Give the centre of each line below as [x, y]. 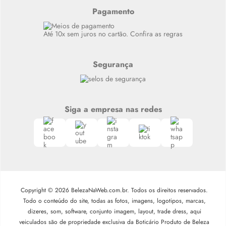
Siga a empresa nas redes [113, 109]
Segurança [113, 64]
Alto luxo [38, 9]
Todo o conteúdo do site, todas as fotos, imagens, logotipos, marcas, [114, 201]
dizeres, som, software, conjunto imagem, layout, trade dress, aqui [114, 211]
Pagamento [113, 11]
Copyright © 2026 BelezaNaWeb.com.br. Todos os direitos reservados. [114, 190]
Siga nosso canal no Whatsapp [71, 21]
